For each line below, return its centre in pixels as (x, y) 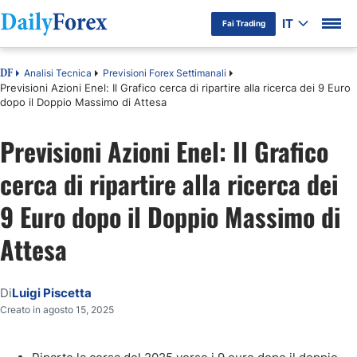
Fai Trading (243, 23)
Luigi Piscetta (52, 293)
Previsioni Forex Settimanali (165, 73)
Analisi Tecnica (58, 73)
